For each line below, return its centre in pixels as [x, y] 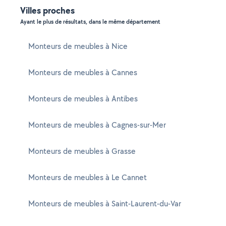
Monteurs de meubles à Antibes [83, 99]
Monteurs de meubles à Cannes [83, 72]
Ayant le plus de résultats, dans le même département [90, 22]
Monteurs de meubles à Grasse [82, 151]
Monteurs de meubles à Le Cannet [88, 177]
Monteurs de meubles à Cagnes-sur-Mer [97, 125]
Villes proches [47, 10]
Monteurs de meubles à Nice [78, 46]
